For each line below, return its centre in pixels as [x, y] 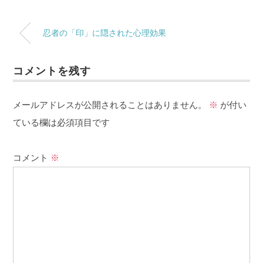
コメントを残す [52, 71]
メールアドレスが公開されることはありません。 [110, 104]
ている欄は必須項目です [62, 122]
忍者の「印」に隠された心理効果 [105, 33]
